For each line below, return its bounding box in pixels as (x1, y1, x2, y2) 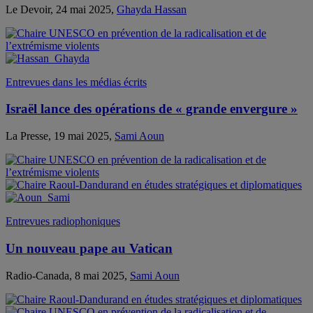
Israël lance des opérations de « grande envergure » (6, 101, 298, 117)
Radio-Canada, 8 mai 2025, (6, 269, 130, 282)
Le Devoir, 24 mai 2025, (6, 3, 117, 15)
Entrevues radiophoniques (6, 215, 120, 228)
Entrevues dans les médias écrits (6, 75, 147, 88)
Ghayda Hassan (117, 3, 187, 15)
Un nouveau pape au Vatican (6, 240, 173, 256)
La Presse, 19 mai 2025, (6, 130, 115, 143)
